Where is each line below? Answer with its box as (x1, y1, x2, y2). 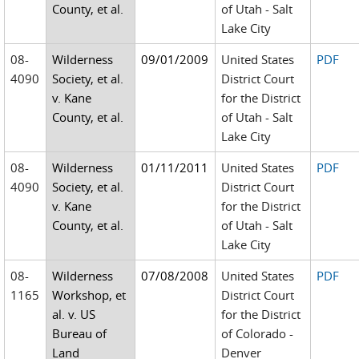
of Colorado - (221, 325, 294, 341)
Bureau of (52, 325, 107, 341)
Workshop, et (52, 287, 127, 303)
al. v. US (52, 306, 96, 322)
